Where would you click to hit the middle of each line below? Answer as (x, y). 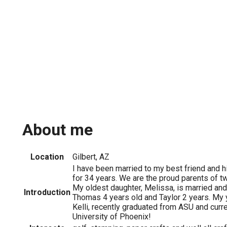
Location (47, 157)
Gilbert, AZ (91, 157)
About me (58, 130)
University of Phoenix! (112, 216)
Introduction (47, 192)
